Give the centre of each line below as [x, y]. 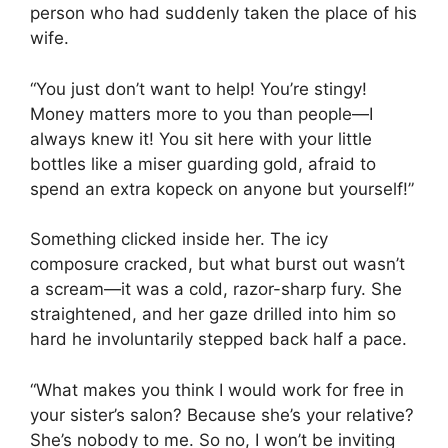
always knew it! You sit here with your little [201, 138]
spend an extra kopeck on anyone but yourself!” [222, 188]
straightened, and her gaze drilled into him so [213, 314]
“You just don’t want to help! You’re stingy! [198, 88]
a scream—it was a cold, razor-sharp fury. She [216, 289]
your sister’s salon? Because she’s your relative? [222, 414]
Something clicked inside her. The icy [179, 239]
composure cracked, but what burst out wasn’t [217, 264]
